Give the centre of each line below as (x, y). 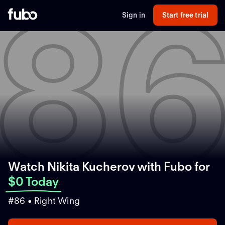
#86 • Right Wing (44, 200)
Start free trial (185, 15)
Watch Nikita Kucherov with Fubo (100, 166)
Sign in (134, 15)
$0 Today (33, 181)
